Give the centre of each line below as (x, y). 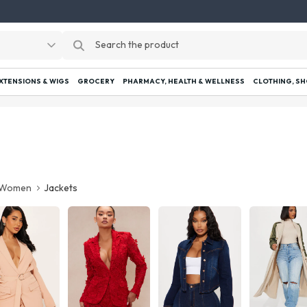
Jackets (61, 188)
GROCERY (96, 82)
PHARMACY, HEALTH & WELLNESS (184, 82)
